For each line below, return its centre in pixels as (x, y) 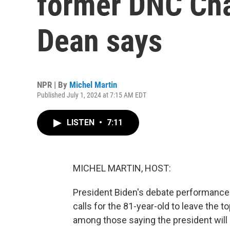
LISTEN (82, 122)
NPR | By (53, 85)
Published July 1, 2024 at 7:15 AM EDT (92, 95)
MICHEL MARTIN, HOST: (122, 168)
